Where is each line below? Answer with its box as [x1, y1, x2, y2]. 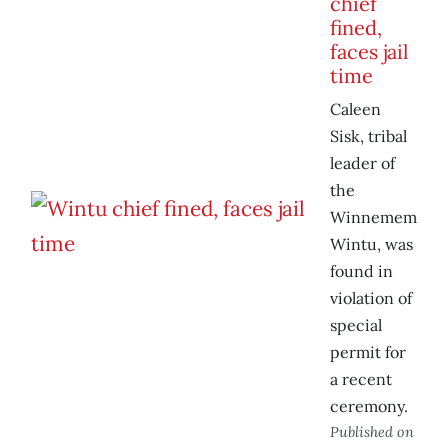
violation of [330, 288, 412, 309]
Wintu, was [330, 234, 413, 255]
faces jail [330, 39, 408, 65]
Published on [330, 422, 414, 442]
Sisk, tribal [330, 126, 407, 147]
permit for [330, 342, 406, 363]
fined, [330, 15, 382, 41]
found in [330, 261, 393, 282]
